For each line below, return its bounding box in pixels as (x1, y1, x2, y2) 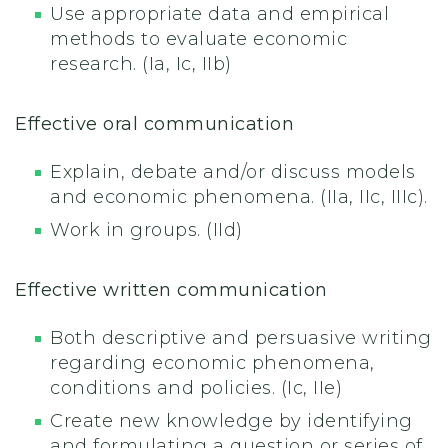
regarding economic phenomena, (50, 352, 375, 375)
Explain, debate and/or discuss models (50, 161, 416, 184)
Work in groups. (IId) (50, 219, 243, 242)
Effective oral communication (15, 113, 294, 136)
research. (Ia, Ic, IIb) (50, 53, 232, 76)
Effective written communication (15, 279, 328, 302)
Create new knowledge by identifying (50, 410, 413, 433)
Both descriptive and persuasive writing (50, 327, 432, 350)
